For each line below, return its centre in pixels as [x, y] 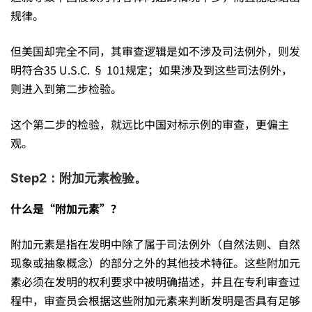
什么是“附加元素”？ [66, 208]
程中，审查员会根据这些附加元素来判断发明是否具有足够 [155, 300]
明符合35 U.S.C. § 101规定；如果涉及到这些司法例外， [151, 69]
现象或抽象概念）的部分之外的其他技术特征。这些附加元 [155, 262]
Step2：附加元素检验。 [79, 178]
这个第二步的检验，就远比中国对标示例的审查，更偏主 [150, 124]
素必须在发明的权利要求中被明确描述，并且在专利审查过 [155, 281]
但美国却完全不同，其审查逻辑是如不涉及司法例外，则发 [155, 50]
